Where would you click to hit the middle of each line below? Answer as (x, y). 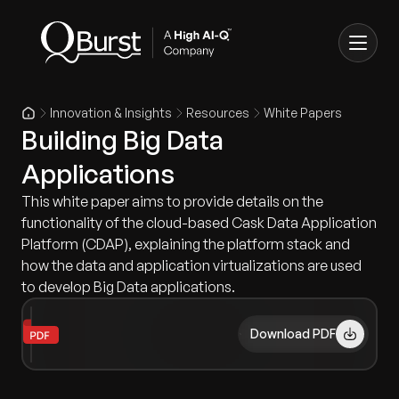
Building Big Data (122, 139)
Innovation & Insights (111, 113)
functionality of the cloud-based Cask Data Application (199, 223)
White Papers (303, 113)
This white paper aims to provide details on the (172, 201)
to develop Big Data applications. (128, 287)
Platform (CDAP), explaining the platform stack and (186, 244)
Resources (218, 113)
